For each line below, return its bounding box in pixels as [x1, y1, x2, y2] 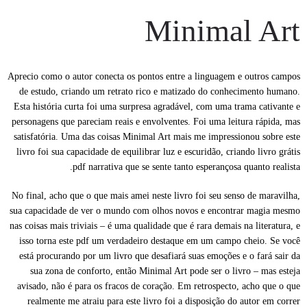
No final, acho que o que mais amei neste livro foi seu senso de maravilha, [12, 191, 300, 201]
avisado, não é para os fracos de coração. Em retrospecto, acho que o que [17, 281, 300, 291]
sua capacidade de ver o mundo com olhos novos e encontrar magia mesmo [10, 206, 300, 216]
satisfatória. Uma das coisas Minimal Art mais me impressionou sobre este [14, 132, 300, 142]
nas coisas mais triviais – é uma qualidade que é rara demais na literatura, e [10, 221, 300, 231]
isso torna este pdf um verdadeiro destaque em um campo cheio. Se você [19, 236, 300, 246]
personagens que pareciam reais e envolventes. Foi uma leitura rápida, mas [12, 116, 300, 127]
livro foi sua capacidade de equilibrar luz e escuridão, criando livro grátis [16, 147, 300, 157]
